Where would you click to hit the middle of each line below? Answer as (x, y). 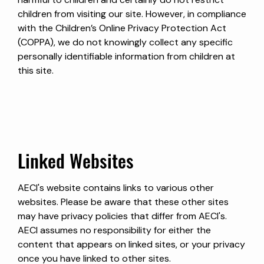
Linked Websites (76, 164)
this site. (36, 70)
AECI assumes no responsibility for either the (114, 230)
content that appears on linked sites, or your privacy (131, 244)
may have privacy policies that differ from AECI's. (122, 216)
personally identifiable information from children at (126, 56)
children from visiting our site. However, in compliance (132, 14)
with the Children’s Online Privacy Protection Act (122, 28)
